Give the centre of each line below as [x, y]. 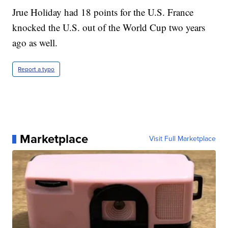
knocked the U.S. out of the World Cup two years [109, 27]
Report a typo [36, 69]
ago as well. [35, 43]
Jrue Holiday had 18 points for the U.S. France [103, 12]
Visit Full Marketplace [182, 139]
